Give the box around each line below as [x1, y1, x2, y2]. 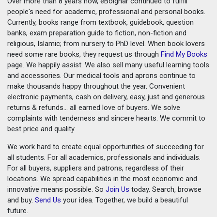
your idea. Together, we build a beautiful [61, 195, 188, 204]
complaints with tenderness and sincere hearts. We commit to [7, 113, 205, 123]
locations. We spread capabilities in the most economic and [7, 174, 197, 183]
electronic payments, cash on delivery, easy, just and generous [7, 92, 205, 101]
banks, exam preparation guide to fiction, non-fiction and [7, 28, 186, 37]
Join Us [106, 185, 129, 194]
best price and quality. [7, 124, 76, 133]
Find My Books [161, 49, 207, 59]
